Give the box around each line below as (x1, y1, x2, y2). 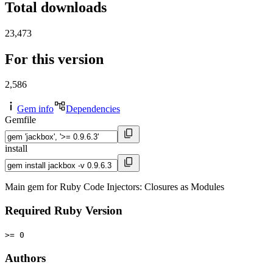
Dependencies (66, 104, 120, 115)
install (5, 143, 27, 154)
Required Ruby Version (5, 204, 122, 218)
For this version (5, 51, 104, 67)
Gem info (17, 104, 54, 115)
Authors (5, 251, 46, 264)
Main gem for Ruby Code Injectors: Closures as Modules (5, 182, 224, 193)
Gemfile (5, 115, 36, 126)
